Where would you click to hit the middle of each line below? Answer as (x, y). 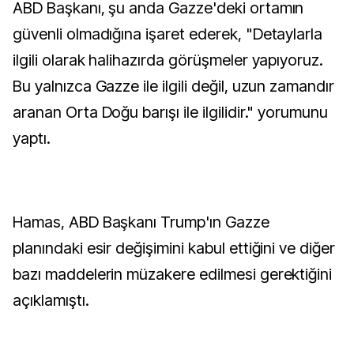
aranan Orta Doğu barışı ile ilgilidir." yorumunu (171, 112)
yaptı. (32, 138)
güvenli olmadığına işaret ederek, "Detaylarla (168, 34)
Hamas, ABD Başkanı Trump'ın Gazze (141, 222)
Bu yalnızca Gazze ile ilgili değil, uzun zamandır (174, 86)
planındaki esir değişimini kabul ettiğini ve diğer (174, 248)
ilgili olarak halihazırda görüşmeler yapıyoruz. (168, 60)
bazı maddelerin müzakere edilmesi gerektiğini (173, 274)
